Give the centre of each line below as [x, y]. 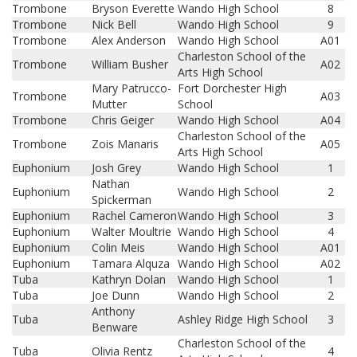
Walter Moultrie [131, 231]
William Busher [130, 64]
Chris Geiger [123, 120]
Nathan [111, 184]
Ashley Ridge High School [243, 319]
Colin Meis [118, 247]
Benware [115, 327]
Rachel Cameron [134, 216]
